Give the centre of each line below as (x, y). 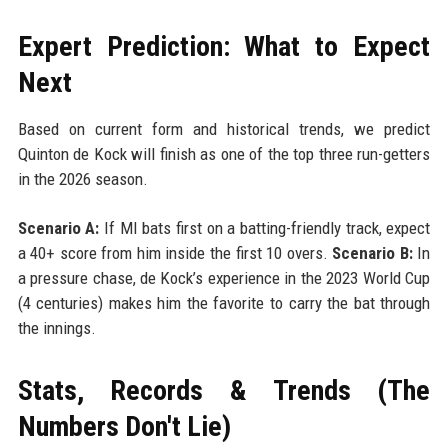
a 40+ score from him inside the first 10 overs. (175, 252)
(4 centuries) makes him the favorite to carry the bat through (224, 302)
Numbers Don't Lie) (124, 426)
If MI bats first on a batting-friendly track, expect (265, 227)
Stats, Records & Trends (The (224, 390)
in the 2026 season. (82, 178)
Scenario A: (58, 227)
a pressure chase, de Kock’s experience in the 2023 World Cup (224, 277)
